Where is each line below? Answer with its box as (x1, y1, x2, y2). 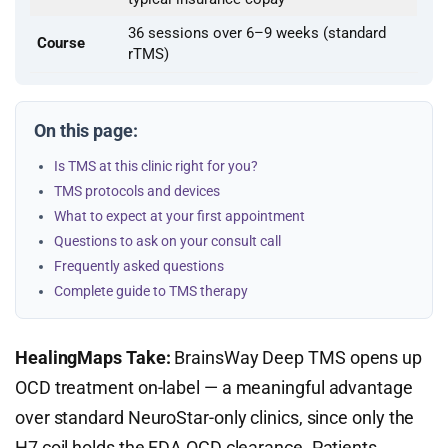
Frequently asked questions (54, 258, 224, 274)
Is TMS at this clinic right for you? (54, 158, 258, 174)
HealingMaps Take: (15, 347, 171, 368)
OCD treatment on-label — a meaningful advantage (15, 377, 413, 398)
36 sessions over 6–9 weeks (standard (128, 24, 386, 42)
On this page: (34, 120, 138, 141)
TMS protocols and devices (54, 183, 220, 199)
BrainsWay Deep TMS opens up (170, 347, 422, 368)
